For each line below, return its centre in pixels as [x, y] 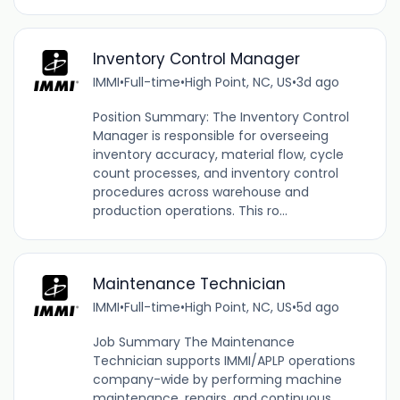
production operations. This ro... [190, 210]
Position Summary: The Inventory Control [221, 117]
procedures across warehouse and [200, 192]
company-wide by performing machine [217, 379]
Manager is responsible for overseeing [210, 135]
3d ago [317, 82]
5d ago [317, 307]
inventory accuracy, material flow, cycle [218, 154]
